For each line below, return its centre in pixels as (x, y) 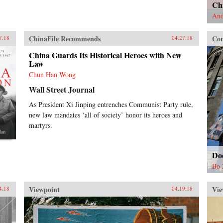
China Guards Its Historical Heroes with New (105, 55)
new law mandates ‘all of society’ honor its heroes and (105, 114)
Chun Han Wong (52, 74)
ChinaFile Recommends (64, 38)
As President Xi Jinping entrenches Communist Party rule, (111, 104)
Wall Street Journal (61, 89)
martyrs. (40, 125)
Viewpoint (44, 189)
